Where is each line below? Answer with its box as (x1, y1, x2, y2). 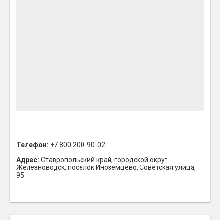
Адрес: (16, 156, 39, 164)
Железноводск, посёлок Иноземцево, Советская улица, (16, 164, 196, 172)
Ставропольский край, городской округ (39, 156, 167, 164)
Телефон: (16, 141, 49, 149)
